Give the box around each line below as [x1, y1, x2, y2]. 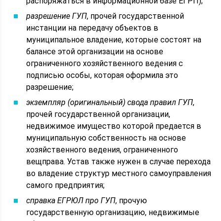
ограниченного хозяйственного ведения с [26, 59, 184, 68]
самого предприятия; [26, 181, 105, 190]
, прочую [115, 196, 147, 205]
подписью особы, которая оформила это [26, 71, 179, 80]
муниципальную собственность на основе [26, 133, 186, 143]
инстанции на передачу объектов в [26, 23, 159, 33]
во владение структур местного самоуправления [26, 169, 212, 178]
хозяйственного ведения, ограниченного [26, 145, 179, 154]
